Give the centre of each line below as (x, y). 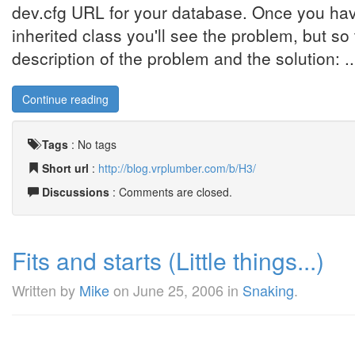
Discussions (76, 192)
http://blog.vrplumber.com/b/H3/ (177, 168)
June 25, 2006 (178, 290)
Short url (65, 168)
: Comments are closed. (171, 192)
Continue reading (65, 99)
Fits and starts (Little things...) (168, 260)
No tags (97, 144)
